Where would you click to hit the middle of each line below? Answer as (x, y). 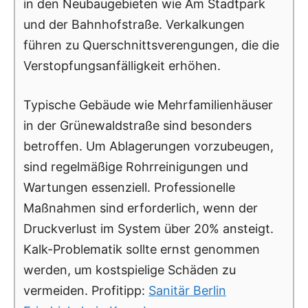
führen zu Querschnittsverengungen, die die (151, 45)
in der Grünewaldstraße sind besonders (137, 125)
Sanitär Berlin (187, 290)
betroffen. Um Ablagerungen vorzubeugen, (148, 146)
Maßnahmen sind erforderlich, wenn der (141, 208)
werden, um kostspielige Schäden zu (130, 269)
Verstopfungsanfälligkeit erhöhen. (122, 65)
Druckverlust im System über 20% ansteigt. (148, 228)
